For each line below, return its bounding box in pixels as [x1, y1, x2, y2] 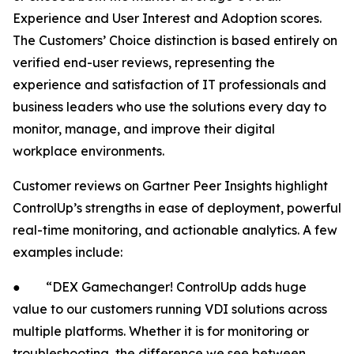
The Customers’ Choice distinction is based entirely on [13, 32, 337, 49]
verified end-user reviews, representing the [13, 55, 275, 71]
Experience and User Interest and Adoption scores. [13, 10, 322, 27]
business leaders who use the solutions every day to [13, 99, 326, 115]
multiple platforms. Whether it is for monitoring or [13, 323, 309, 340]
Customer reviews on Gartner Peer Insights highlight [13, 178, 328, 194]
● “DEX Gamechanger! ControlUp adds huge [13, 279, 307, 296]
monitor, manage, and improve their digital [13, 121, 275, 137]
